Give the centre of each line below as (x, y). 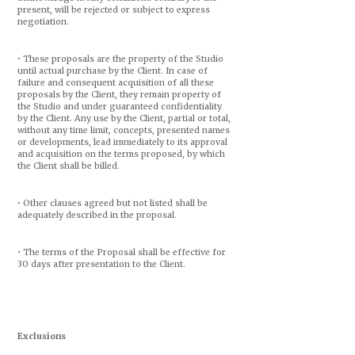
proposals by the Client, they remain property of (119, 95)
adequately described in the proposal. (97, 215)
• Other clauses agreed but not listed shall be (112, 203)
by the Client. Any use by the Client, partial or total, (124, 118)
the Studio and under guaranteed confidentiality (119, 107)
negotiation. (43, 22)
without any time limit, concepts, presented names (123, 130)
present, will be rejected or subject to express (113, 10)
